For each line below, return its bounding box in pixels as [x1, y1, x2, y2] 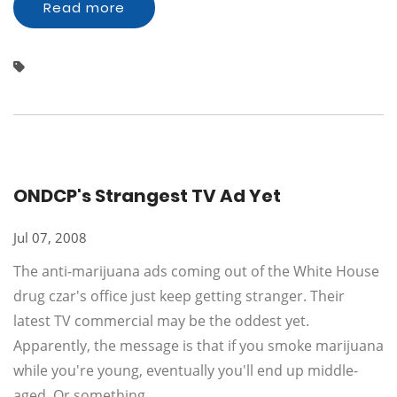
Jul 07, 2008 [13, 229, 87, 246]
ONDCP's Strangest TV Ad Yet [13, 183, 281, 208]
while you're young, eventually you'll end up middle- [13, 361, 358, 380]
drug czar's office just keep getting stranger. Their [13, 286, 345, 306]
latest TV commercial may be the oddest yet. [13, 311, 309, 331]
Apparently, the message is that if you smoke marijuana [13, 336, 384, 355]
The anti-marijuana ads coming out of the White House [13, 261, 379, 281]
